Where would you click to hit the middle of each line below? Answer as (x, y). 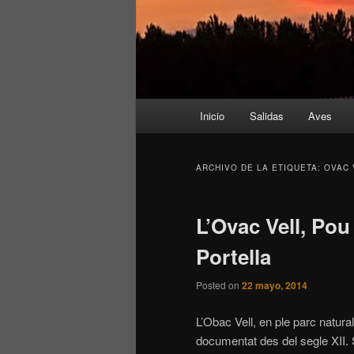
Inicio (213, 116)
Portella (233, 257)
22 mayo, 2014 (275, 286)
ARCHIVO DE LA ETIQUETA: (260, 168)
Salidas (266, 116)
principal (157, 127)
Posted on (219, 285)
